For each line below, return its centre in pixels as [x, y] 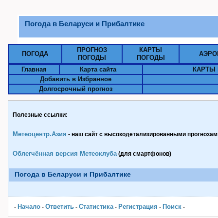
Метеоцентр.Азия [40, 134]
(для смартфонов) [144, 154]
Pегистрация [138, 207]
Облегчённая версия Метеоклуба [65, 154]
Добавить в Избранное [75, 79]
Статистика [96, 207]
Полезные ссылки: [40, 115]
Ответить [60, 207]
